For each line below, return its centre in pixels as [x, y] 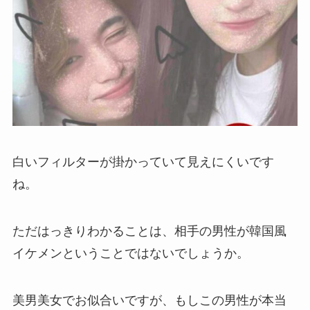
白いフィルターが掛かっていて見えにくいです [143, 162]
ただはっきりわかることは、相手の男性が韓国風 [149, 231]
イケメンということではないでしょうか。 [130, 253]
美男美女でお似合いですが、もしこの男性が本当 [149, 300]
